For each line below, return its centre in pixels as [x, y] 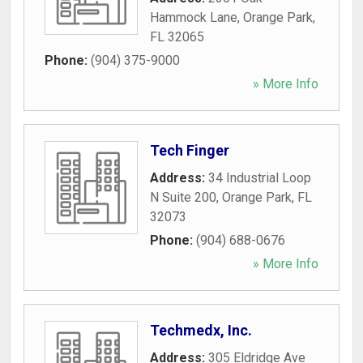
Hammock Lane [194, 17]
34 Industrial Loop [260, 178]
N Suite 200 [183, 197]
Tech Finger [190, 150]
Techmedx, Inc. [201, 330]
